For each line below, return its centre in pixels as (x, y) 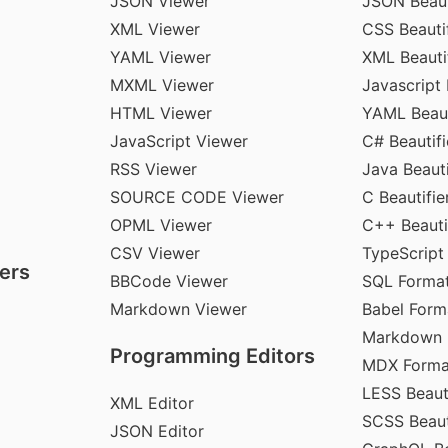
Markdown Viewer (179, 308)
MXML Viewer (162, 84)
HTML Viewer (161, 112)
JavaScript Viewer (179, 140)
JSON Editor (157, 430)
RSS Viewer (154, 168)
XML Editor (152, 402)
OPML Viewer (161, 224)
